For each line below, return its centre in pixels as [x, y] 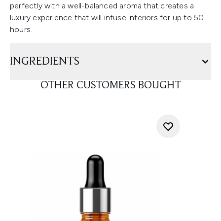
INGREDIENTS [45, 62]
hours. [21, 29]
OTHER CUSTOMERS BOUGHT [110, 86]
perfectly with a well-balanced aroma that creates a [102, 6]
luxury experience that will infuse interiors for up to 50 [107, 18]
